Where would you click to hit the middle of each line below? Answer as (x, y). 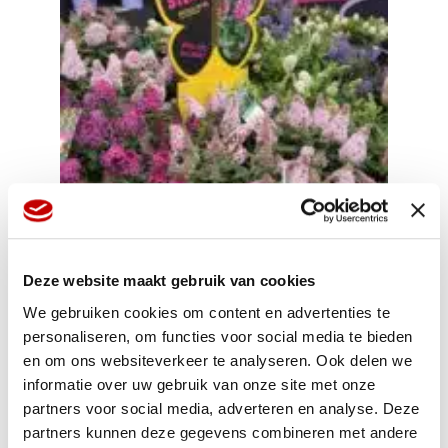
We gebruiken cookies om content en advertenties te (206, 312)
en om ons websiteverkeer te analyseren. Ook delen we (217, 360)
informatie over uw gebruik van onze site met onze (199, 384)
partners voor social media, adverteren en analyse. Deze (221, 408)
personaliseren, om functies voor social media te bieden (218, 336)
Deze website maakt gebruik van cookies (169, 281)
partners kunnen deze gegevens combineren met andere (220, 432)
